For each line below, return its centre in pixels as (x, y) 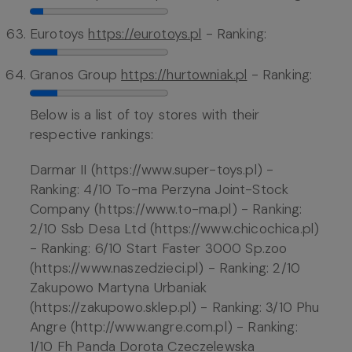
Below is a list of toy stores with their (145, 115)
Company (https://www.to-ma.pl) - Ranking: (166, 209)
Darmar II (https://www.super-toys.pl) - (152, 170)
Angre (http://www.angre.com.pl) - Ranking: (164, 327)
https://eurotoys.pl (145, 34)
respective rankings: (92, 135)
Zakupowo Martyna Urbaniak (119, 288)
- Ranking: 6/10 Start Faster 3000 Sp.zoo (159, 249)
